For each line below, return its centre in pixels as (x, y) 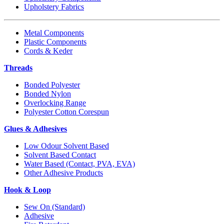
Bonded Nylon (47, 94)
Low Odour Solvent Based (66, 146)
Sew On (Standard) (54, 207)
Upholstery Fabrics (54, 7)
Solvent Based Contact (60, 155)
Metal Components (54, 33)
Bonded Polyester (52, 85)
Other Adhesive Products (63, 173)
